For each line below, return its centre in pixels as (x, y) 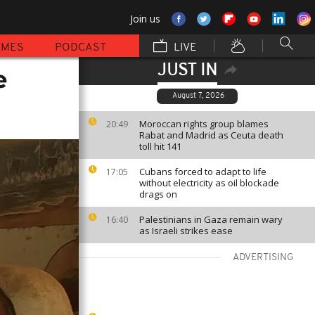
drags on (158, 194)
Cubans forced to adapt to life (203, 172)
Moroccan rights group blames (204, 124)
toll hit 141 (160, 146)
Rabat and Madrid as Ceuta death (211, 135)
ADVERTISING (263, 258)
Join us (145, 19)
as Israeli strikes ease (186, 231)
